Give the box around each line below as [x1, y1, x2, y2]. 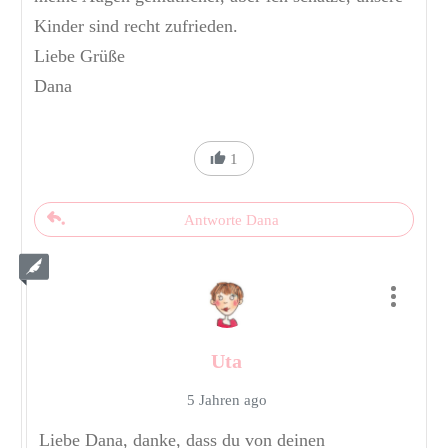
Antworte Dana [184, 212, 279, 229]
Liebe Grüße [34, 46, 125, 67]
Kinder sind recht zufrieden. [34, 16, 238, 37]
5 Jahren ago [186, 392, 267, 409]
